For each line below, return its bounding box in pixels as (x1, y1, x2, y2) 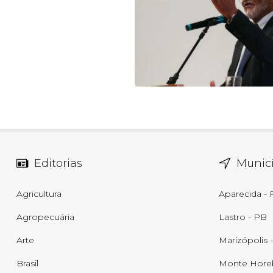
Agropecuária (16, 211, 74, 223)
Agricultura (16, 188, 62, 200)
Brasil (16, 258, 38, 269)
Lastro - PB (219, 211, 268, 223)
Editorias (34, 157, 82, 171)
